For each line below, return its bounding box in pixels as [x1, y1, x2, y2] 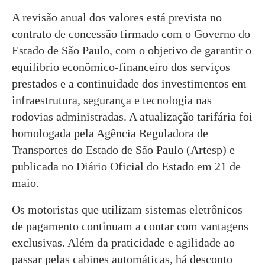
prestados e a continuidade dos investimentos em [12, 76, 247, 90]
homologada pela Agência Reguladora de [12, 126, 208, 140]
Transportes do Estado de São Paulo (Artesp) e [12, 143, 235, 156]
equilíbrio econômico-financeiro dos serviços [12, 60, 230, 73]
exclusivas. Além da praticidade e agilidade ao [12, 235, 235, 249]
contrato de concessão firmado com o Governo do [12, 27, 250, 40]
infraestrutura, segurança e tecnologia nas [12, 93, 212, 106]
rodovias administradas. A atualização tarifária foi [12, 109, 253, 123]
